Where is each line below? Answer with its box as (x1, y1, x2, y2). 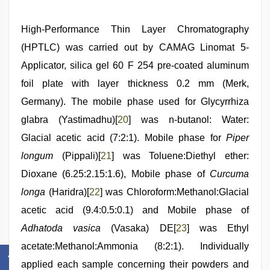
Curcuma (210, 169, 249, 179)
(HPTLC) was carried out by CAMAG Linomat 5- (21, 42, 249, 52)
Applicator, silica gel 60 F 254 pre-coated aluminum (21, 60, 249, 71)
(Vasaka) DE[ (101, 223, 176, 233)
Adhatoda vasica (21, 223, 101, 233)
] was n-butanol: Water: (128, 115, 249, 125)
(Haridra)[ (45, 187, 89, 197)
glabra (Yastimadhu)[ (21, 115, 118, 125)
